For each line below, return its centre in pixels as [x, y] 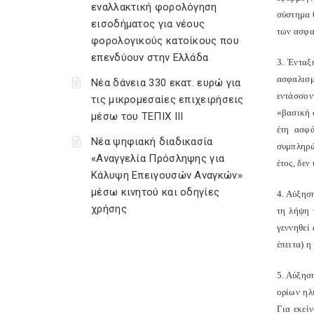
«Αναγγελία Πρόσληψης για [158, 158]
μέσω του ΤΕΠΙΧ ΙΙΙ [137, 116]
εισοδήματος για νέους [148, 24]
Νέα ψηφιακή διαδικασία [152, 142]
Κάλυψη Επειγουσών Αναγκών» [167, 175]
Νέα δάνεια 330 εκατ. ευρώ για [166, 83]
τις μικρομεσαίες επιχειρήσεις [168, 100]
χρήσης [109, 209]
